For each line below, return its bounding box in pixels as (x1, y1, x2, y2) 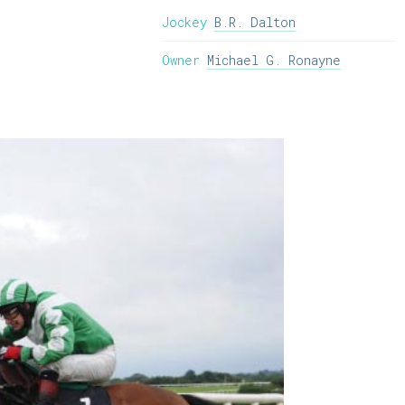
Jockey (162, 14, 208, 31)
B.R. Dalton (214, 14, 297, 31)
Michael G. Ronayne (207, 52, 342, 69)
